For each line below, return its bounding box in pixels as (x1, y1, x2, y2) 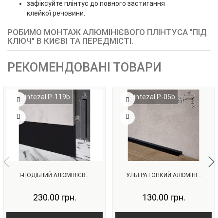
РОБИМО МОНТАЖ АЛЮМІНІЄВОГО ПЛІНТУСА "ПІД (7, 27, 207, 37)
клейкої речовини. (27, 9, 85, 18)
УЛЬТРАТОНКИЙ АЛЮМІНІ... (126, 171, 201, 179)
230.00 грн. (33, 192, 76, 202)
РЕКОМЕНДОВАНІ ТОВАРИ (7, 60, 162, 75)
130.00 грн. (142, 192, 185, 202)
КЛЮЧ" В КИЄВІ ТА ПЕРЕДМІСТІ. (7, 36, 133, 46)
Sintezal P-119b (20, 93, 70, 101)
